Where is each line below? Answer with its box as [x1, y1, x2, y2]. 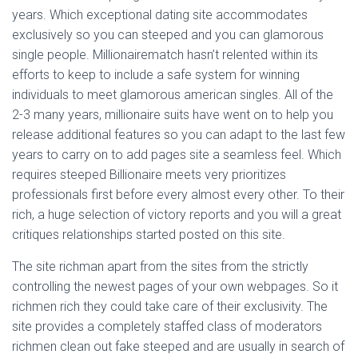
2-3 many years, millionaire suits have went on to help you [12, 107, 333, 122]
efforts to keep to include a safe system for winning [12, 67, 300, 82]
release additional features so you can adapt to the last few [12, 127, 345, 142]
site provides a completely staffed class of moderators [12, 319, 322, 334]
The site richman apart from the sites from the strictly [12, 259, 308, 274]
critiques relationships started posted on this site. [12, 227, 285, 242]
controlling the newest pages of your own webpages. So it [12, 279, 338, 294]
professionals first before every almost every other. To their [12, 187, 344, 202]
